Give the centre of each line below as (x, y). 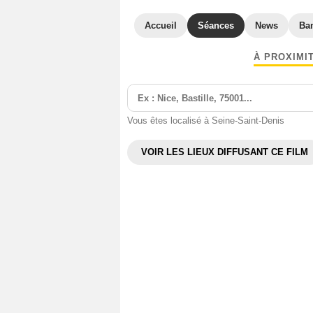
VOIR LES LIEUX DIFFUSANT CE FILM (225, 152)
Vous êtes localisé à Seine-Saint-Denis (206, 121)
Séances (216, 26)
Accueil (161, 26)
